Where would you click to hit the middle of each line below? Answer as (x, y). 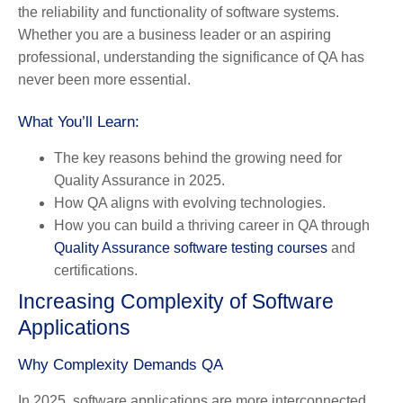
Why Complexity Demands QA (121, 364)
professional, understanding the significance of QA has (191, 57)
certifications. (96, 270)
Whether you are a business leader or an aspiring (175, 34)
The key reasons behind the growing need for (198, 157)
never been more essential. (104, 79)
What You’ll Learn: (79, 121)
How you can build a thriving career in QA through (212, 225)
